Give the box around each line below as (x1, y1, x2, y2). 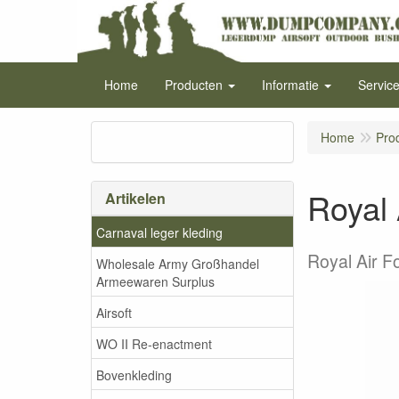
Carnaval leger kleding (96, 223, 223, 241)
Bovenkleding (96, 365, 172, 384)
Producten (165, 76, 223, 94)
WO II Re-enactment (96, 334, 212, 353)
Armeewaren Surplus (96, 272, 215, 290)
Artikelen (105, 188, 166, 208)
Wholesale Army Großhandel (96, 254, 259, 273)
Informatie (262, 76, 319, 94)
